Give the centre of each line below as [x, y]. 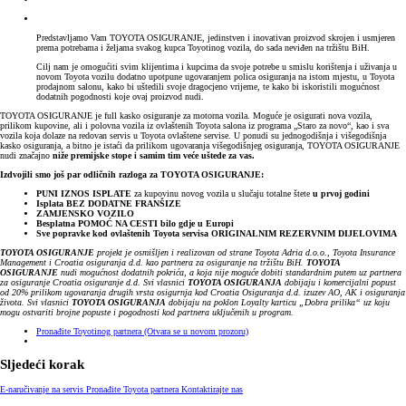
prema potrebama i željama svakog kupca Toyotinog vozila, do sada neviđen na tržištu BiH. [203, 47]
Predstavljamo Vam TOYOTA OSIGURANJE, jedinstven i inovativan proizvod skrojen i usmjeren [216, 37]
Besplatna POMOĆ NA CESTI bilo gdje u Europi [135, 223]
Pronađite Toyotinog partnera [90, 331]
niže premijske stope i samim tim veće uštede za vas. [152, 155]
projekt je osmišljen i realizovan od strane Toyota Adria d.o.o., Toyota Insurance [246, 252]
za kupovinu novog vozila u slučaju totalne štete [223, 193]
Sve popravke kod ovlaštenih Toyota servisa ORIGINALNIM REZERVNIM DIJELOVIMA [217, 233]
